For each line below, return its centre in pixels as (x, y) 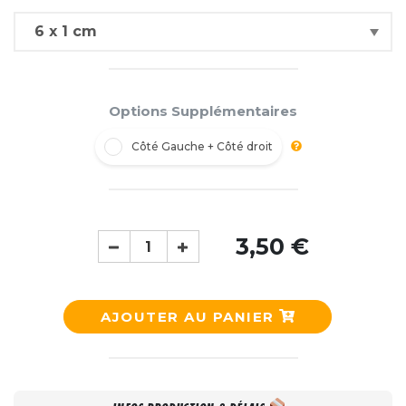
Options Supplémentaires (203, 111)
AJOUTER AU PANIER (190, 316)
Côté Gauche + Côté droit (202, 146)
